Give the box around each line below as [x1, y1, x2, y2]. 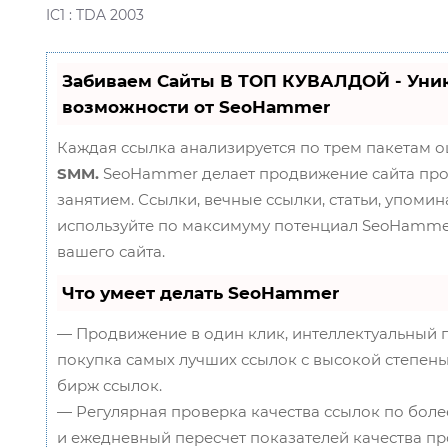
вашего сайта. [57, 241, 166, 261]
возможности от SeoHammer [62, 96, 331, 117]
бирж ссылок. [57, 375, 163, 395]
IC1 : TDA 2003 [46, 5, 145, 24]
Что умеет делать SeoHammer [62, 282, 340, 303]
